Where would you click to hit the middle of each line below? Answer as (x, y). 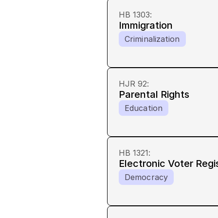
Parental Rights (154, 94)
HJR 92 (133, 84)
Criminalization (152, 39)
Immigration (146, 25)
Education (144, 108)
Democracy (146, 177)
